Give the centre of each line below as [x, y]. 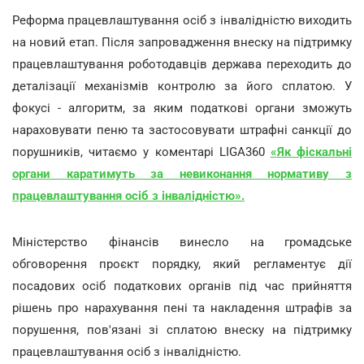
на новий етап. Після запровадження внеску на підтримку [182, 42]
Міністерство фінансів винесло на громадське [182, 242]
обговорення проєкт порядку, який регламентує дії [182, 264]
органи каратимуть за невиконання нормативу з [182, 173]
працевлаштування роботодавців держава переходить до [182, 64]
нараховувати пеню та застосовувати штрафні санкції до [182, 130]
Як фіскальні [314, 152]
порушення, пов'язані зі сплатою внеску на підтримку [182, 329]
